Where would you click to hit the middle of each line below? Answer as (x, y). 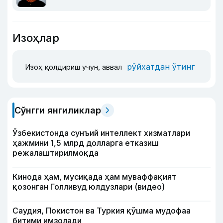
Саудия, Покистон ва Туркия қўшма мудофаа (102, 211)
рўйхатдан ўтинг (161, 66)
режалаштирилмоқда (56, 153)
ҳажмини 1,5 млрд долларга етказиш (86, 143)
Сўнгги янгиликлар (58, 110)
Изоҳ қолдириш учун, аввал (75, 67)
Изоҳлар (36, 38)
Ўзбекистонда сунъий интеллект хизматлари (101, 133)
